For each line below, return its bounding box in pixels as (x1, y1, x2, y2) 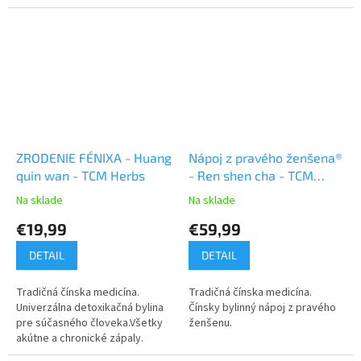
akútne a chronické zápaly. (16, 330, 143, 346)
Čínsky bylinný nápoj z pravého (189, 299, 336, 316)
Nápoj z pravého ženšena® (189, 149, 342, 165)
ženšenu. (189, 314, 232, 331)
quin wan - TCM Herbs (16, 167, 145, 183)
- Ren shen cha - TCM (189, 167, 313, 183)
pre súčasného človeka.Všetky (16, 314, 163, 331)
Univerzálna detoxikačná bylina (16, 299, 164, 316)
